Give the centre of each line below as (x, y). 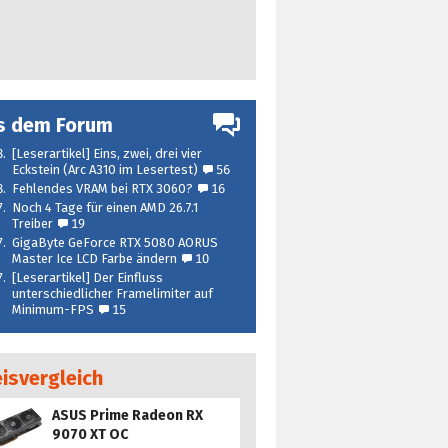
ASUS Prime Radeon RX (127, 415)
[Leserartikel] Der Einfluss (87, 277)
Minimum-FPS (53, 309)
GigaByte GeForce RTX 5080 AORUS (115, 242)
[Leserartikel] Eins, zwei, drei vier (107, 153)
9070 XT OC (90, 434)
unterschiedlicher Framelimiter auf (112, 293)
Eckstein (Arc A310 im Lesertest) (105, 169)
